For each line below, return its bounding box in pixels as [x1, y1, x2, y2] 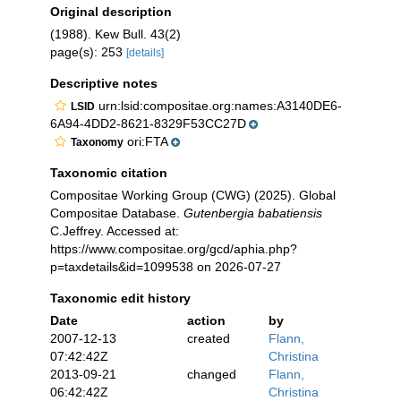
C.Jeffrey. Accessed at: [50, 224, 179, 238]
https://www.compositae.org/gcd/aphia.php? [50, 242, 297, 256]
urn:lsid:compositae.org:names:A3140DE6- [95, 98, 342, 113]
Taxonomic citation [50, 166, 167, 180]
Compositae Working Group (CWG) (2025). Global [50, 188, 336, 202]
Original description [50, 4, 172, 19]
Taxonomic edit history [50, 291, 191, 305]
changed [186, 367, 236, 381]
